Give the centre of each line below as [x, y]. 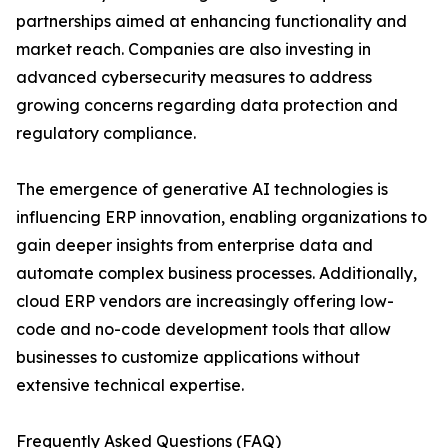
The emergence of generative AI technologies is [202, 189]
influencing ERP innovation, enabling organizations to [221, 217]
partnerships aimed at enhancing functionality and [211, 21]
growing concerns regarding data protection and [207, 105]
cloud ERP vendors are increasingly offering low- [205, 301]
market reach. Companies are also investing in [193, 49]
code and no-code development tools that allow [203, 329]
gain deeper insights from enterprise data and [194, 245]
